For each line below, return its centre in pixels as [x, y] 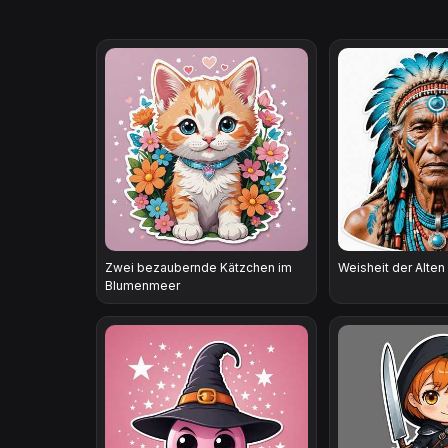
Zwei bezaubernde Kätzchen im [198, 267]
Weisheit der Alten [391, 267]
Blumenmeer [142, 285]
